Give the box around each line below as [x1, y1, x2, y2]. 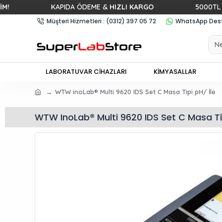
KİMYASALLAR [154, 66, 197, 76]
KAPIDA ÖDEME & [17, 2, 76, 11]
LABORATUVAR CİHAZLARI [46, 66, 127, 76]
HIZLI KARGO [76, 2, 120, 11]
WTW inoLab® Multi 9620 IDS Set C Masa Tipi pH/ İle [55, 88, 216, 96]
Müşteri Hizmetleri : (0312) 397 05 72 [46, 16, 156, 25]
